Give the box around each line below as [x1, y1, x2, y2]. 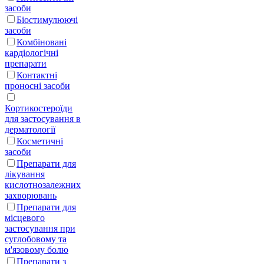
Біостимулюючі [16, 14, 78, 25]
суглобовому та [5, 233, 67, 244]
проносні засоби [5, 80, 70, 91]
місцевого [5, 212, 45, 223]
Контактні [16, 70, 57, 80]
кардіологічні [5, 47, 58, 58]
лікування [5, 169, 45, 179]
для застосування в [5, 113, 81, 124]
